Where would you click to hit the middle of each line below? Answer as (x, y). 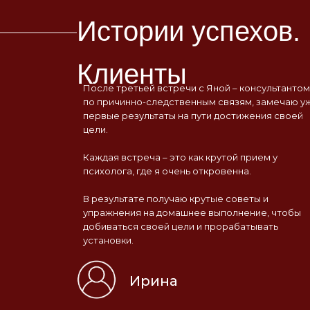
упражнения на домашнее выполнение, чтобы (192, 212)
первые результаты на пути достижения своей (193, 116)
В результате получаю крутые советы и (176, 199)
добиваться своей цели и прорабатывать (181, 226)
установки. (108, 240)
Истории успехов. (189, 31)
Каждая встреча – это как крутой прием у (180, 157)
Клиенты (132, 74)
